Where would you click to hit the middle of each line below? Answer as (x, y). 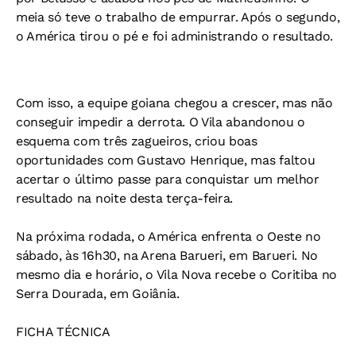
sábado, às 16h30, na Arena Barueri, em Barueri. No (167, 255)
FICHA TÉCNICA (63, 332)
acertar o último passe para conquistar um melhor (168, 179)
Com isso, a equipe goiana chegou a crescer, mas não (174, 103)
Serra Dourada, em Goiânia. (98, 294)
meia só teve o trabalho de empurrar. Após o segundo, (178, 17)
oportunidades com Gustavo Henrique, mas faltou (166, 160)
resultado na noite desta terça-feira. (125, 198)
